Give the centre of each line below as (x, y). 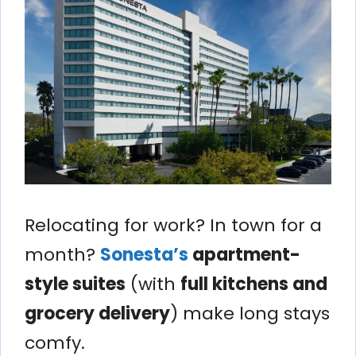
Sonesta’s (146, 254)
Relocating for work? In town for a (173, 225)
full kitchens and (254, 284)
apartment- (246, 254)
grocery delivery (97, 313)
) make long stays (250, 313)
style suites (75, 284)
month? (62, 254)
